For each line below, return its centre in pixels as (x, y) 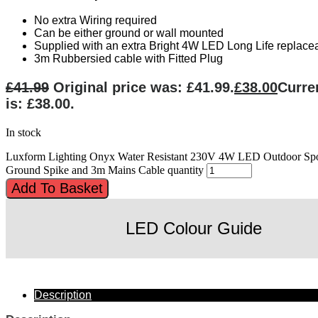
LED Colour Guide (193, 228)
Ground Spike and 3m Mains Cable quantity (105, 170)
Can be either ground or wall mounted (129, 33)
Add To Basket (57, 188)
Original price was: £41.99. (144, 87)
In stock (23, 132)
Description (63, 295)
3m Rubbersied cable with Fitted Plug (128, 59)
